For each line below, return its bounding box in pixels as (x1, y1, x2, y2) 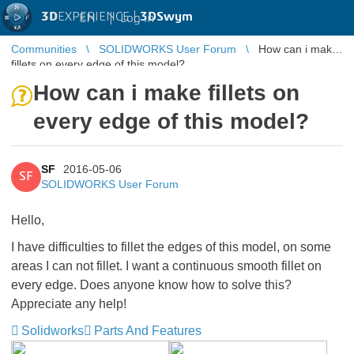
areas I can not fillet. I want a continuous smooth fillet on (11, 259, 322, 273)
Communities (11, 43, 77, 55)
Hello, (11, 213, 44, 227)
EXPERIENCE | (58, 10, 140, 23)
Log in (120, 11, 154, 24)
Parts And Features (94, 324, 201, 337)
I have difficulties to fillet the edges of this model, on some (11, 240, 331, 254)
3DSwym (140, 10, 193, 23)
